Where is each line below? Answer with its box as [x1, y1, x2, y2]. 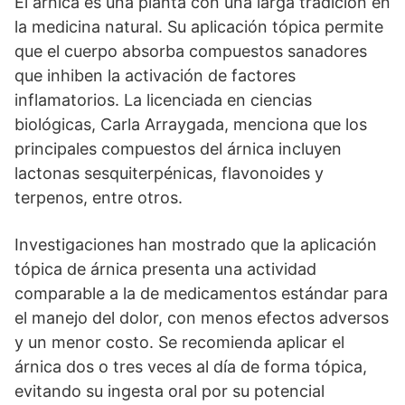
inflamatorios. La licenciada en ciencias [14, 90, 312, 110]
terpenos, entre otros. [14, 188, 183, 208]
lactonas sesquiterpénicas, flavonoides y [14, 164, 324, 184]
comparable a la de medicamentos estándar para [14, 284, 388, 304]
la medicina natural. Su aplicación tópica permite [14, 17, 383, 37]
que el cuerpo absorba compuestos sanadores [14, 42, 367, 61]
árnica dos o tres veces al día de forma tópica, [14, 357, 367, 377]
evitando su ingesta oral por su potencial [14, 381, 325, 401]
